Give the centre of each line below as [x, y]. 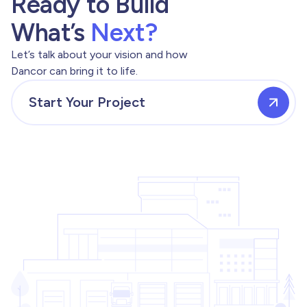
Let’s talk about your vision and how [99, 54]
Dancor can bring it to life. [74, 71]
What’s [51, 33]
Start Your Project [87, 102]
